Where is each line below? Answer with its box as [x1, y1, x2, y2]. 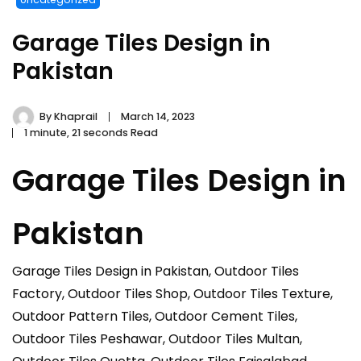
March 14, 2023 [121, 110, 195, 124]
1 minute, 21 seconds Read [24, 126, 158, 140]
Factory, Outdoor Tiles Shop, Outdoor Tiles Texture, [12, 284, 333, 304]
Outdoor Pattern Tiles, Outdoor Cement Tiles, [12, 307, 297, 326]
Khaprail [54, 110, 98, 124]
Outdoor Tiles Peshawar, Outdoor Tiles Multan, [12, 330, 302, 349]
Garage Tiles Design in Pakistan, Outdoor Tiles [12, 262, 299, 281]
